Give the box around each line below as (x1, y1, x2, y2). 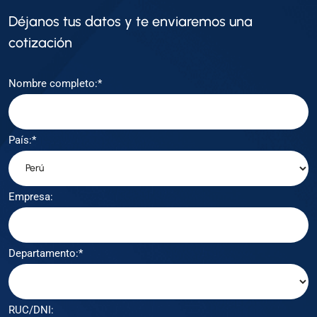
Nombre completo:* (8, 76, 102, 90)
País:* (8, 133, 36, 146)
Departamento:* (8, 246, 83, 260)
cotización (8, 33, 72, 51)
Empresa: (8, 190, 53, 203)
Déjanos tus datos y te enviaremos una (8, 12, 253, 30)
